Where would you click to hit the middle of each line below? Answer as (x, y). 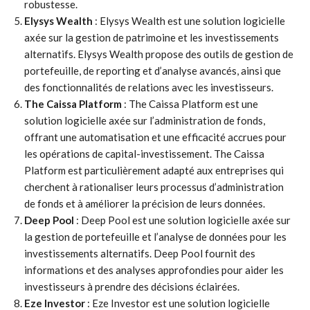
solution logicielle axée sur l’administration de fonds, (145, 120)
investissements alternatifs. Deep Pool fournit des (140, 253)
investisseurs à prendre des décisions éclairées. (132, 286)
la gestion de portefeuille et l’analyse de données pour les (155, 237)
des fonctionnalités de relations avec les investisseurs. (149, 87)
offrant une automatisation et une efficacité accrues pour (155, 137)
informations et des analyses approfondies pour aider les (154, 270)
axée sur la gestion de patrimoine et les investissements (152, 37)
